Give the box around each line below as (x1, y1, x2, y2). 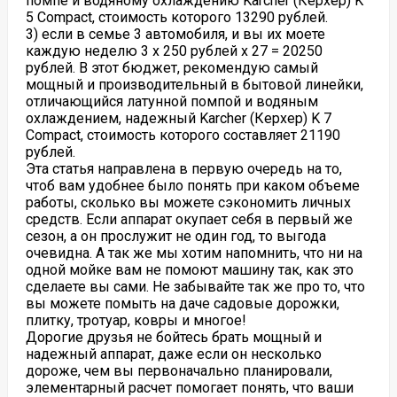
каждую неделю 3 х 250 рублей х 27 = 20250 (25, 43, 323, 59)
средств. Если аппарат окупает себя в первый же (25, 211, 353, 228)
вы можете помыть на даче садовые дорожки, (25, 295, 339, 312)
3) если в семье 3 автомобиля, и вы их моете (25, 26, 325, 43)
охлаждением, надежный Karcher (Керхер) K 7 (25, 110, 331, 127)
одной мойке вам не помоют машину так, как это (25, 261, 354, 278)
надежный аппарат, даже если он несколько (25, 346, 322, 362)
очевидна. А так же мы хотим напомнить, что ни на (25, 245, 362, 261)
